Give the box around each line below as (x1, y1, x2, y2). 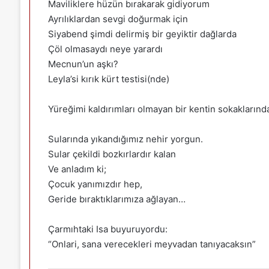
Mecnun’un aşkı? (47, 58, 118, 70)
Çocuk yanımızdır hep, (47, 178, 142, 190)
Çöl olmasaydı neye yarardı (47, 43, 163, 55)
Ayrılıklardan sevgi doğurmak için (47, 13, 188, 25)
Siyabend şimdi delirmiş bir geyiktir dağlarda (47, 28, 237, 40)
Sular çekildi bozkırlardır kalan (47, 148, 176, 160)
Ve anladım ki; (47, 163, 106, 175)
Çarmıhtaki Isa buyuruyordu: (47, 223, 168, 235)
